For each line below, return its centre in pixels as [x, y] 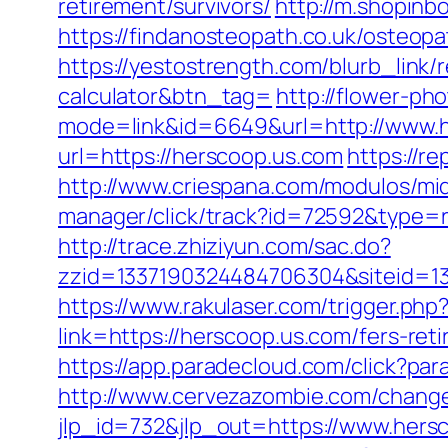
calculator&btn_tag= [165, 96]
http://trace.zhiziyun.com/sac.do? [224, 246]
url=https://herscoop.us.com [201, 156]
